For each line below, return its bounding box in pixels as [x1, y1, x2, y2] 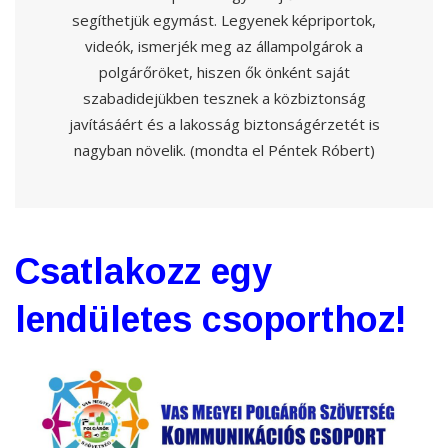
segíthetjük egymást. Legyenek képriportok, [72, 9, 376, 30]
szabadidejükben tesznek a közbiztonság [82, 87, 366, 108]
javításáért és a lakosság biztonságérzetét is [68, 113, 380, 134]
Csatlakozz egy [15, 250, 272, 292]
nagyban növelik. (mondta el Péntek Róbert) [73, 139, 375, 160]
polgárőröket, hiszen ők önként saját [98, 61, 350, 82]
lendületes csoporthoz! [15, 298, 417, 340]
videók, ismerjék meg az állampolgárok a [85, 35, 363, 56]
